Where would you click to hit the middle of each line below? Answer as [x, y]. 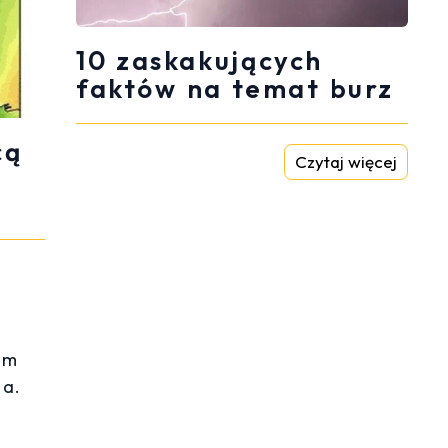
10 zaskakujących [199, 61]
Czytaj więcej [346, 162]
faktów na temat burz [235, 89]
